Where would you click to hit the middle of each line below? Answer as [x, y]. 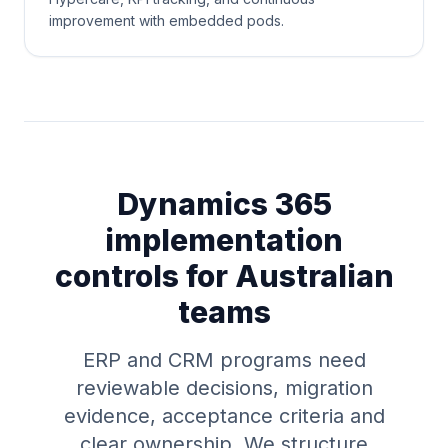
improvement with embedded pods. [166, 20]
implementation [224, 240]
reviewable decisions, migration [224, 388]
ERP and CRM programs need [224, 360]
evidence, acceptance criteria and [224, 416]
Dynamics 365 [224, 204]
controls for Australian [224, 276]
